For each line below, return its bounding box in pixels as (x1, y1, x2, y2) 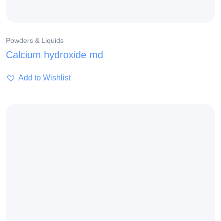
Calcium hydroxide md (6, 49, 103, 61)
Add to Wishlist (18, 74, 71, 82)
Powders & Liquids (6, 37, 64, 45)
